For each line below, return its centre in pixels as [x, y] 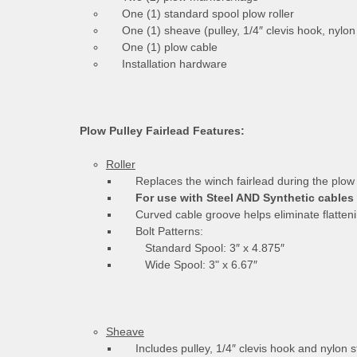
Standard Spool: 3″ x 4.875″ [202, 247]
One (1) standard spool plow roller [200, 13]
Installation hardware [166, 63]
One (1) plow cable [161, 47]
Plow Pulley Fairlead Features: [162, 130]
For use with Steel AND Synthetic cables [236, 197]
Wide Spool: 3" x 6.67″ [188, 264]
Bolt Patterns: [161, 231]
